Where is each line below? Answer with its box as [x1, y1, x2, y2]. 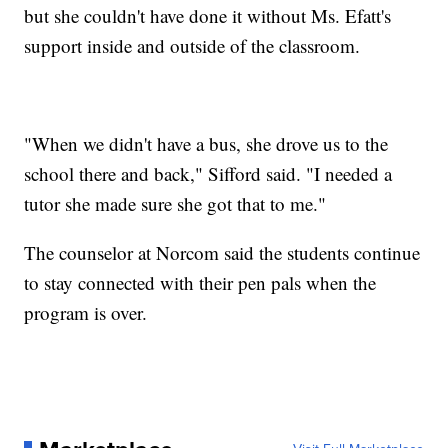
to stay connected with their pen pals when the [24, 269, 377, 295]
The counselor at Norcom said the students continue [24, 239, 421, 265]
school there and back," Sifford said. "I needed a [24, 160, 393, 186]
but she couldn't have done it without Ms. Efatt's [24, 2, 392, 28]
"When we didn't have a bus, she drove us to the [24, 130, 389, 156]
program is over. [24, 299, 148, 325]
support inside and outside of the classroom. [24, 32, 361, 58]
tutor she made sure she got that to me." [24, 190, 327, 216]
